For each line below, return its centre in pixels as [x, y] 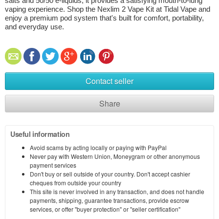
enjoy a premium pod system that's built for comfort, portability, [104, 18]
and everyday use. [34, 27]
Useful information [40, 134]
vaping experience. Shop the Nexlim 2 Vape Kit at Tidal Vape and [108, 9]
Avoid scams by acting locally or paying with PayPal [98, 147]
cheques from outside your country [76, 182]
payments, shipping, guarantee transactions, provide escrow [109, 200]
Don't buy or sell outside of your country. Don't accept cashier [110, 174]
